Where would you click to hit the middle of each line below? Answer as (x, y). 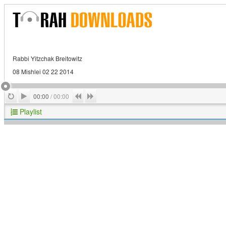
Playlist (30, 111)
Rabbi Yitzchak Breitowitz (47, 58)
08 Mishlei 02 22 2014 (43, 71)
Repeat (26, 95)
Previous (96, 95)
